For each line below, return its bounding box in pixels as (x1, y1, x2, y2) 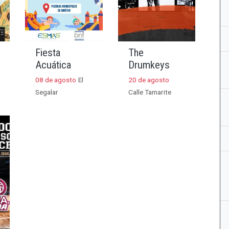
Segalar (35, 88, 59, 96)
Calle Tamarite (128, 88, 171, 96)
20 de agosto (128, 76, 169, 84)
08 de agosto (35, 76, 77, 84)
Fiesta (35, 47, 61, 59)
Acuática (35, 59, 72, 71)
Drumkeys (128, 59, 170, 71)
